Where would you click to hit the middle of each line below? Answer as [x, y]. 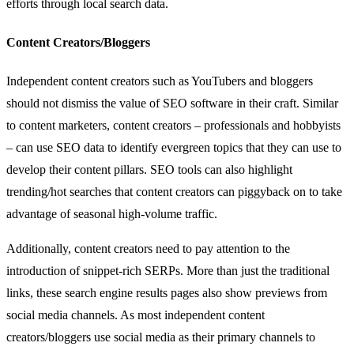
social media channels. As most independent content [136, 315]
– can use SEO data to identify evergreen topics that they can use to [174, 148]
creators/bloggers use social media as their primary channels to [161, 337]
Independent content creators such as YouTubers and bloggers [160, 81]
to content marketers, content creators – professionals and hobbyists [173, 126]
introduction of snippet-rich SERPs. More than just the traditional [168, 271]
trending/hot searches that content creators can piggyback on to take [174, 192]
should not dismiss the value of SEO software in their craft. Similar [172, 104]
